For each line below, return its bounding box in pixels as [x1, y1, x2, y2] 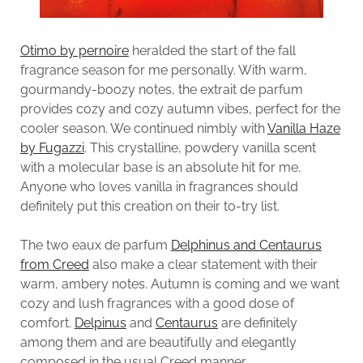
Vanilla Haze [267, 120, 340, 136]
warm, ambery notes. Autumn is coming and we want [19, 275, 340, 292]
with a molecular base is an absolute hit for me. [19, 159, 301, 175]
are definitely [217, 314, 297, 331]
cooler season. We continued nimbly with [19, 120, 267, 136]
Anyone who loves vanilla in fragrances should [19, 178, 298, 194]
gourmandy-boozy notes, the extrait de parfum [19, 81, 303, 97]
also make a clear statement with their [88, 256, 318, 272]
